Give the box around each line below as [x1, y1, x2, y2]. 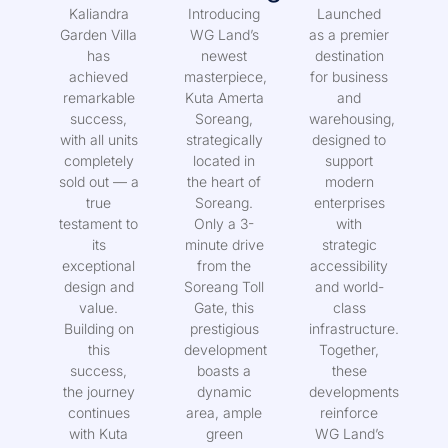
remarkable [62, 112, 135, 130]
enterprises [313, 217, 385, 235]
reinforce [320, 427, 379, 445]
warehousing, [309, 133, 396, 151]
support [325, 175, 374, 193]
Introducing [188, 28, 260, 46]
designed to [312, 154, 387, 172]
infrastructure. [309, 343, 400, 361]
